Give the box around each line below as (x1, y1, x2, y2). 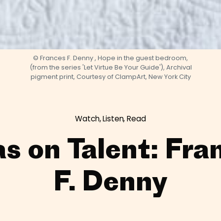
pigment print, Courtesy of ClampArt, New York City (30, 73, 191, 81)
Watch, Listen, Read (75, 113, 146, 124)
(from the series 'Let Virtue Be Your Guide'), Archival (29, 63, 192, 72)
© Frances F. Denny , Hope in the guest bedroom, (33, 54, 188, 62)
